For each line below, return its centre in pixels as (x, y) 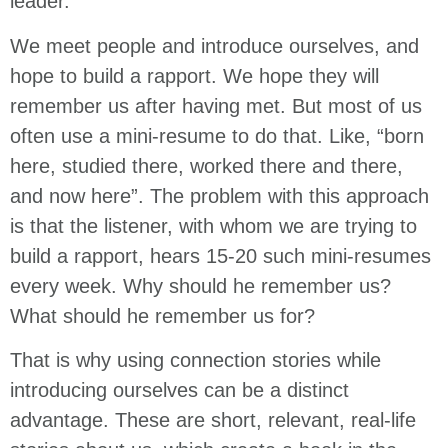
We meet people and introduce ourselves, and (214, 45)
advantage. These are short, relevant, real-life (213, 419)
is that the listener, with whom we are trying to (213, 225)
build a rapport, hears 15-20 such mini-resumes (220, 255)
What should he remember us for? (162, 315)
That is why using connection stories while (195, 359)
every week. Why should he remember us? (200, 285)
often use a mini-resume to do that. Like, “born (217, 135)
